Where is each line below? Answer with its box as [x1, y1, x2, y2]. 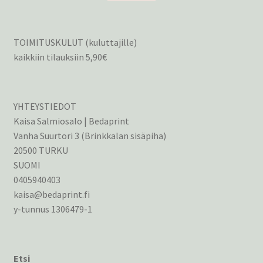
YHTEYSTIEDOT [13, 100, 76, 113]
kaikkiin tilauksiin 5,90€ [13, 50, 107, 63]
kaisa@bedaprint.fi [13, 188, 90, 201]
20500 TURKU [13, 144, 68, 157]
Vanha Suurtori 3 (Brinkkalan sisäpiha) [13, 130, 166, 142]
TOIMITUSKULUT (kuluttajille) [13, 36, 137, 48]
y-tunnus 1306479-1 [13, 203, 92, 215]
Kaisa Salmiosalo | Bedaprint [13, 115, 129, 127]
